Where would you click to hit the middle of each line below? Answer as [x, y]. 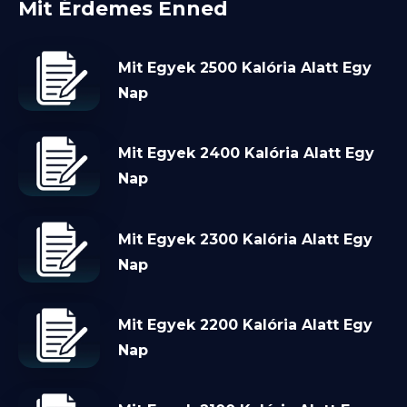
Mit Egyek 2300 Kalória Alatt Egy [245, 239]
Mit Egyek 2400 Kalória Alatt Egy [246, 154]
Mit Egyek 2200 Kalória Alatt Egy [245, 324]
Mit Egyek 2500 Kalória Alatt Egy [245, 67]
